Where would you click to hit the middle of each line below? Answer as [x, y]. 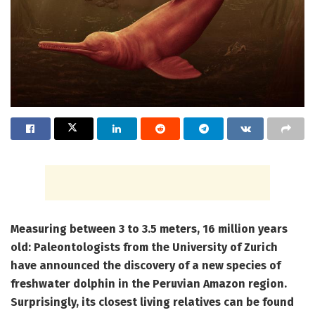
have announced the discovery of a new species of [146, 266]
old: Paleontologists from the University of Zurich [144, 247]
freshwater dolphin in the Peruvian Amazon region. [149, 284]
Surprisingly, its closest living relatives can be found [152, 302]
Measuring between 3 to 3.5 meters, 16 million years [149, 229]
